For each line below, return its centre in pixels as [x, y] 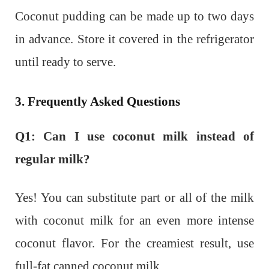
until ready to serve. [65, 62]
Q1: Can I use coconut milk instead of [134, 136]
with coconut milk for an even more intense [134, 220]
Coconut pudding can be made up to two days [134, 17]
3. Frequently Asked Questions [98, 101]
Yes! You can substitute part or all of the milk [134, 197]
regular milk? [53, 159]
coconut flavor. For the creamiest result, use [134, 243]
